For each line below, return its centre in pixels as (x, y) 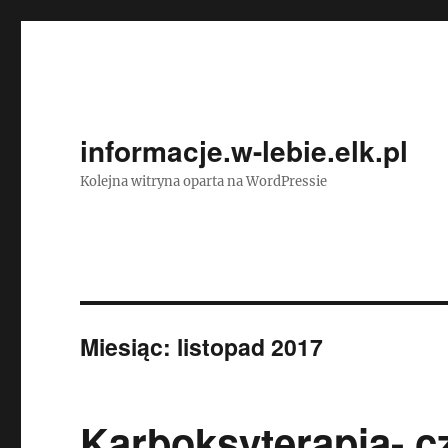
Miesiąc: (129, 346)
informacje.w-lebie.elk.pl (244, 150)
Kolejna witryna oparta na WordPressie (204, 181)
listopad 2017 (250, 346)
